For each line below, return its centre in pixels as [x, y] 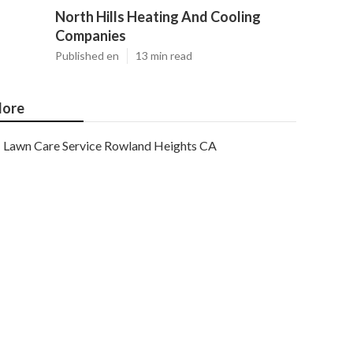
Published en [87, 56]
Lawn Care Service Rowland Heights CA [110, 145]
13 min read [164, 56]
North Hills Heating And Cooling [158, 17]
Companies [91, 35]
